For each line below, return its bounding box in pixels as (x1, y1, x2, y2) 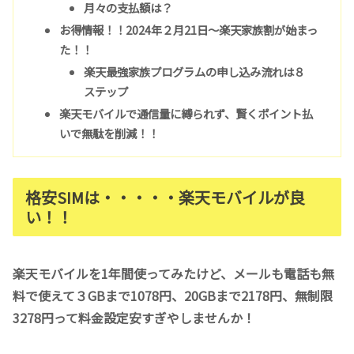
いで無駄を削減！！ (58, 124, 159, 141)
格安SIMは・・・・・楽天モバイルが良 (25, 186, 305, 209)
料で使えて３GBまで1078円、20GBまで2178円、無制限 (13, 285, 333, 305)
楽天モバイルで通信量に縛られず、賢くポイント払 (58, 104, 313, 122)
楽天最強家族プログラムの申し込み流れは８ (84, 63, 306, 81)
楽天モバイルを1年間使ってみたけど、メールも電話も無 (13, 263, 334, 283)
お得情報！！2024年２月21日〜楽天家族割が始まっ (58, 21, 318, 39)
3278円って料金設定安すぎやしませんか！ (13, 307, 255, 327)
